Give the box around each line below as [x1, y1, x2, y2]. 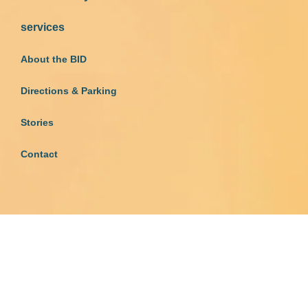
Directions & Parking [21, 85, 117, 97]
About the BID [21, 54, 87, 65]
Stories [21, 117, 54, 129]
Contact [21, 148, 58, 160]
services [21, 21, 65, 34]
